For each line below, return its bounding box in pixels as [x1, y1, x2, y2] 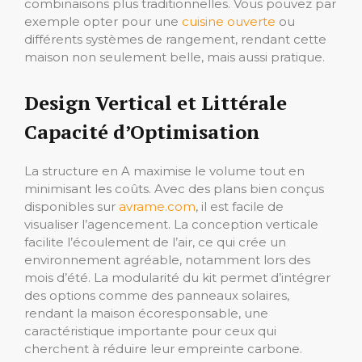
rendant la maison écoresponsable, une [24, 305, 268, 322]
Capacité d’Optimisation [24, 119, 259, 145]
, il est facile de [196, 199, 284, 215]
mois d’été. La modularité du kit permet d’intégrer [24, 270, 330, 286]
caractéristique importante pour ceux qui [24, 323, 276, 339]
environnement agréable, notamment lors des [24, 252, 310, 268]
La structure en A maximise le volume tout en [24, 163, 305, 179]
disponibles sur [24, 199, 119, 215]
